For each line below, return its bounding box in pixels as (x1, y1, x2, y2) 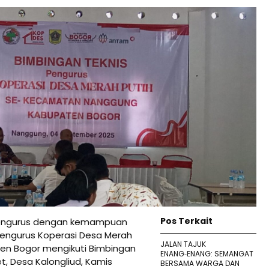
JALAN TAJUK (160, 238, 206, 249)
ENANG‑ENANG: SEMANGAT (160, 248, 253, 259)
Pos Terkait (160, 214, 213, 227)
